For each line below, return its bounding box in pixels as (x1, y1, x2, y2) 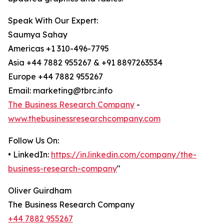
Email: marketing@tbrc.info (8, 85, 112, 96)
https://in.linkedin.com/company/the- (51, 149, 196, 160)
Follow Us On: (8, 135, 59, 146)
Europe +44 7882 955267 (8, 71, 103, 82)
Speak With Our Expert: (8, 15, 98, 26)
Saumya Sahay (8, 29, 67, 40)
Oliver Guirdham (8, 185, 71, 196)
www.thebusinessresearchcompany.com (8, 113, 160, 124)
